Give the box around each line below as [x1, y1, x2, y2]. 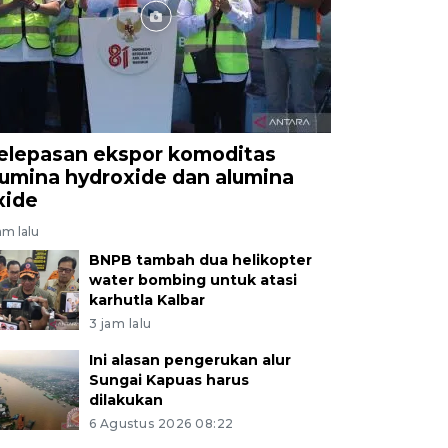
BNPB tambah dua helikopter [88, 250, 312, 269]
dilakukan [88, 390, 163, 409]
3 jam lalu [88, 315, 152, 331]
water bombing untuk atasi [88, 270, 297, 289]
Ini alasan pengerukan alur [88, 350, 291, 369]
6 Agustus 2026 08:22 [88, 415, 234, 431]
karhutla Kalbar [88, 290, 205, 309]
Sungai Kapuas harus [88, 370, 249, 389]
